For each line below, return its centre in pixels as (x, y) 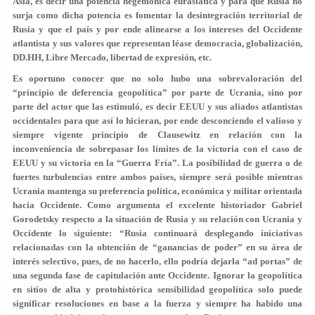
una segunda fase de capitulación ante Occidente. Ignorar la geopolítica (157, 275)
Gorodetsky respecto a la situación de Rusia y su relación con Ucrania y (157, 219)
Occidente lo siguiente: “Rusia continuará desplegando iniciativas (157, 233)
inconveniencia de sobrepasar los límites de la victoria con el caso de (157, 149)
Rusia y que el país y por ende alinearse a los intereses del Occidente (157, 29)
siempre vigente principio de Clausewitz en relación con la (157, 135)
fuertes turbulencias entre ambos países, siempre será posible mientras (157, 177)
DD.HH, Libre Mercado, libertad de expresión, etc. (112, 57)
